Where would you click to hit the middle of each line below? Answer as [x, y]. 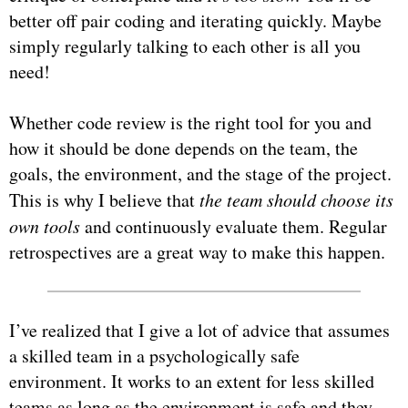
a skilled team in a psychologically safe [154, 355]
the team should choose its [296, 199]
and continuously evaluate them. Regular [234, 226]
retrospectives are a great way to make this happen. [197, 251]
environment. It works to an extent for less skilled [192, 381]
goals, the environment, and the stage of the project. [200, 173]
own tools [45, 225]
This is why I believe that [104, 199]
